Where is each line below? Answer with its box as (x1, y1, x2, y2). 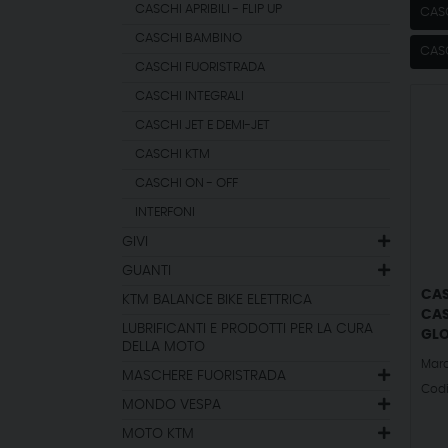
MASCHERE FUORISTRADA (122, 369, 286, 383)
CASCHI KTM (135, 148, 211, 161)
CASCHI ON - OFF (135, 177, 239, 190)
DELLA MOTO (122, 340, 205, 354)
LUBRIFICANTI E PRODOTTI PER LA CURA (122, 322, 373, 336)
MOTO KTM (122, 427, 194, 441)
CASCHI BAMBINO (135, 32, 243, 45)
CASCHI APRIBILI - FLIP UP (135, 3, 283, 16)
